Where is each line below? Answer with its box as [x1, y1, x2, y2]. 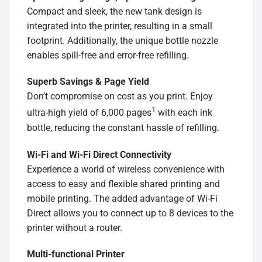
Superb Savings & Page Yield [27, 76, 149, 88]
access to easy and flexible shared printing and [27, 178, 220, 189]
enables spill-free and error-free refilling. [27, 49, 189, 61]
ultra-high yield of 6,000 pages [27, 107, 151, 119]
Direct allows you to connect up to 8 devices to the [27, 207, 233, 219]
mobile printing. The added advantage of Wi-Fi [27, 192, 218, 204]
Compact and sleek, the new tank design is [27, 5, 202, 17]
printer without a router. [27, 222, 122, 233]
